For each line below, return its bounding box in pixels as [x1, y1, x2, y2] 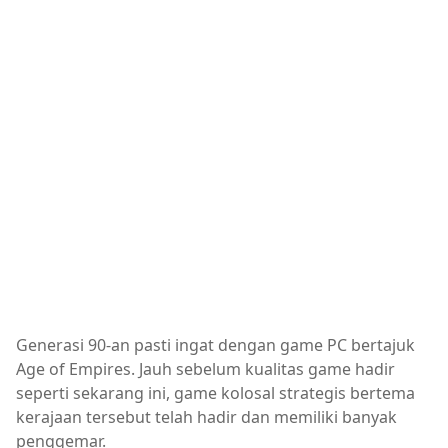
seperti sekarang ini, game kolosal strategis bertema [16, 382, 415, 404]
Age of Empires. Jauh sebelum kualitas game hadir [16, 358, 395, 380]
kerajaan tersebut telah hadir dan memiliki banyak [16, 406, 397, 428]
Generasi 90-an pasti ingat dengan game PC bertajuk [16, 334, 415, 356]
